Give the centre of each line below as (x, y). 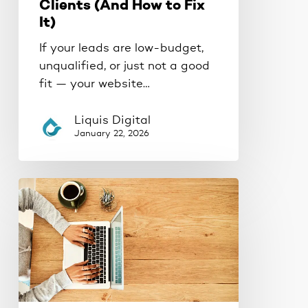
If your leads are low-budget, (121, 48)
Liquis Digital (112, 120)
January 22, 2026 (111, 133)
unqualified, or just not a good (124, 66)
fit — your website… (94, 84)
